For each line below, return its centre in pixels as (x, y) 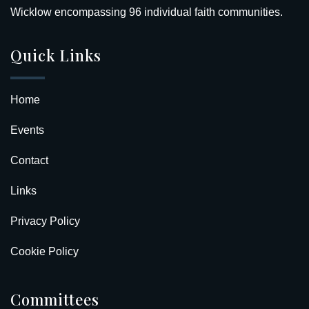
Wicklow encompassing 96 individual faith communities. (147, 12)
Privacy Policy (45, 221)
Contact (29, 160)
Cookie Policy (44, 251)
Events (27, 130)
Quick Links (56, 55)
